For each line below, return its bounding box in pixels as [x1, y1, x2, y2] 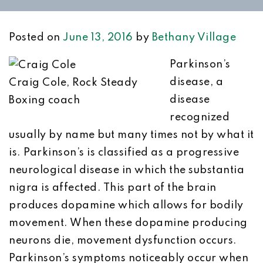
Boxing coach [9, 95, 80, 106]
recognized [170, 112, 230, 123]
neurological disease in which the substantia [9, 165, 244, 176]
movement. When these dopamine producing [9, 218, 248, 228]
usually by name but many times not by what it [9, 130, 254, 140]
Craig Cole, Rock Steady [9, 77, 138, 88]
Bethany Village [151, 32, 236, 43]
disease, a [170, 77, 223, 87]
